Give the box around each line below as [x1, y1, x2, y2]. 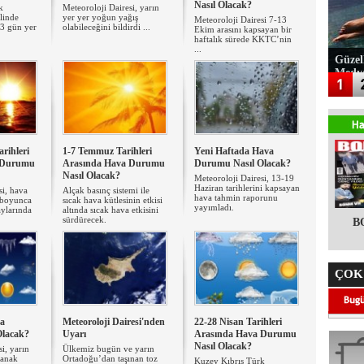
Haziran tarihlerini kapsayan [194, 183, 300, 193]
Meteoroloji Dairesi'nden [63, 316, 165, 327]
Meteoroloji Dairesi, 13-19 [194, 173, 294, 183]
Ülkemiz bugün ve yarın [63, 344, 154, 353]
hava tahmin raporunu [194, 193, 278, 202]
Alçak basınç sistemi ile [63, 185, 149, 195]
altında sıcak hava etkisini [63, 205, 158, 214]
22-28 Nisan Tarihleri [194, 316, 282, 327]
